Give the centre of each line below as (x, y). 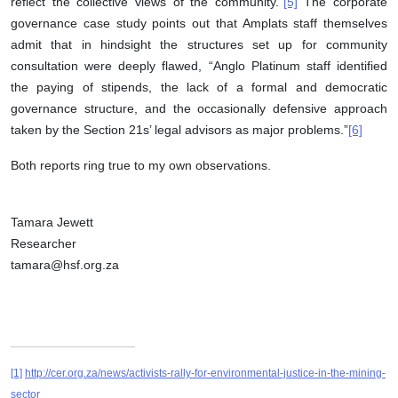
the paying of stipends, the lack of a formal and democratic (199, 88)
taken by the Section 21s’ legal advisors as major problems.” (179, 130)
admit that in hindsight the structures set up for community (199, 45)
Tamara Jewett (52, 223)
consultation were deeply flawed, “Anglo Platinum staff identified (199, 66)
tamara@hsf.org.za (65, 265)
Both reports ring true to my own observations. (141, 166)
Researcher (44, 244)
